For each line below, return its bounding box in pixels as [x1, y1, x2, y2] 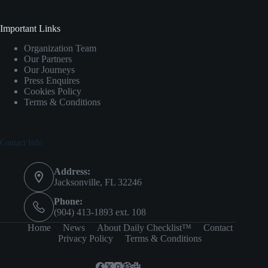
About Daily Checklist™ [96, 222, 191, 233]
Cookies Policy [24, 86, 81, 96]
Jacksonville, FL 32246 [54, 176, 142, 187]
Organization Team [24, 42, 96, 53]
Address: [54, 166, 90, 176]
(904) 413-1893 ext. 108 [54, 206, 146, 217]
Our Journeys [24, 64, 75, 75]
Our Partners [24, 53, 72, 64]
